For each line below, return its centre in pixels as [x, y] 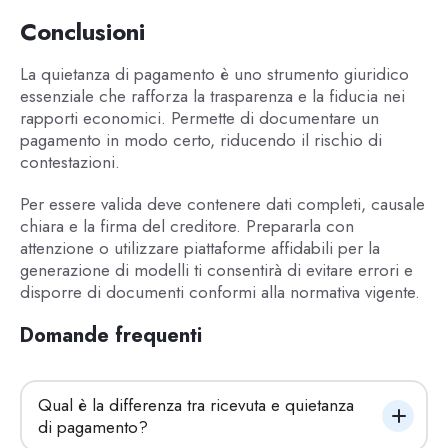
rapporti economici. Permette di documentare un [199, 117]
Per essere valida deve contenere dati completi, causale [222, 204]
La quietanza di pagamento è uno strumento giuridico [214, 73]
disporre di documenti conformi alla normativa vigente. [219, 292]
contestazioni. [69, 161]
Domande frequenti [110, 335]
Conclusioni [82, 31]
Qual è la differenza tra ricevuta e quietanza [195, 404]
